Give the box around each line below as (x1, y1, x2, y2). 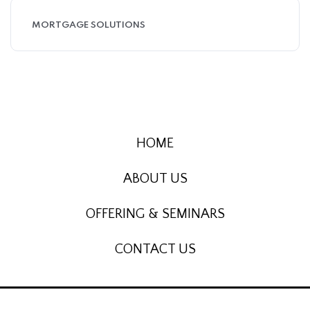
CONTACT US (114, 241, 196, 257)
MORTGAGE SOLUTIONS (32, 21, 145, 30)
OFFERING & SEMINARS (85, 206, 225, 221)
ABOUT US (122, 171, 188, 186)
